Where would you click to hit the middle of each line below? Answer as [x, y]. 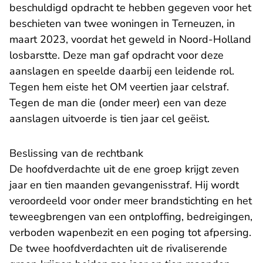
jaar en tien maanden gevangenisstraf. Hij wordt [124, 185]
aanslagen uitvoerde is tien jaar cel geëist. [111, 119]
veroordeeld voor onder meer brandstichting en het [131, 201]
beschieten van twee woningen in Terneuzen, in [122, 24]
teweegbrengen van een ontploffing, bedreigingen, [131, 217]
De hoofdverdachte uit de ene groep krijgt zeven [124, 169]
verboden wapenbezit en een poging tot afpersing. [130, 233]
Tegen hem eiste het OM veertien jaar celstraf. [119, 87]
